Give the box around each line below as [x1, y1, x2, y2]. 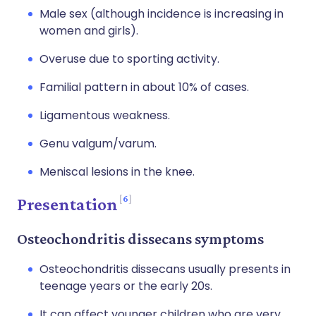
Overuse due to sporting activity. [39, 51, 219, 67]
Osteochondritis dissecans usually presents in [39, 261, 291, 277]
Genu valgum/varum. [39, 135, 157, 152]
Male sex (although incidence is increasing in [39, 6, 284, 22]
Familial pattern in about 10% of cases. [39, 79, 249, 95]
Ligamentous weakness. [39, 107, 170, 123]
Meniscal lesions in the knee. [39, 164, 195, 180]
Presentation [17, 194, 118, 214]
